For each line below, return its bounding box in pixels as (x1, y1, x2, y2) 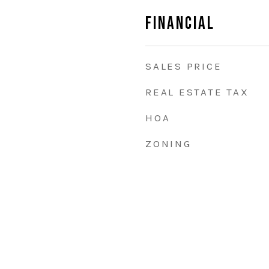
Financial (145, 13, 215, 34)
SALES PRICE (145, 60, 222, 72)
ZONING (145, 138, 192, 150)
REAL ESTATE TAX (145, 86, 249, 98)
